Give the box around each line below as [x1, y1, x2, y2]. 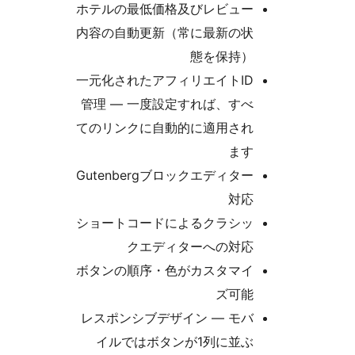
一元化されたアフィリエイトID [172, 72, 349, 89]
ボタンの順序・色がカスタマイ [172, 262, 349, 279]
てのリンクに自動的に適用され [172, 120, 349, 136]
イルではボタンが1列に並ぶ [192, 334, 349, 350]
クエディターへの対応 [223, 239, 349, 255]
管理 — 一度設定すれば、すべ [177, 96, 349, 113]
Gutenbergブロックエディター [172, 167, 349, 184]
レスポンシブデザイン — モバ [177, 310, 349, 326]
